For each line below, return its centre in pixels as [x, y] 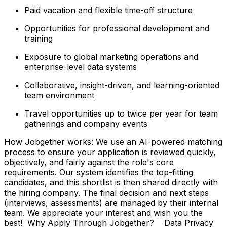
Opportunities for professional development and [117, 28]
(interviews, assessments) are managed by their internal [111, 202]
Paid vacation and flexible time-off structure [108, 10]
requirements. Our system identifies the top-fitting [99, 172]
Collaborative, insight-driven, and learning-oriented [122, 85]
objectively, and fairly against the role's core [89, 162]
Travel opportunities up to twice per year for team [121, 113]
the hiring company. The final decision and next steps [106, 192]
